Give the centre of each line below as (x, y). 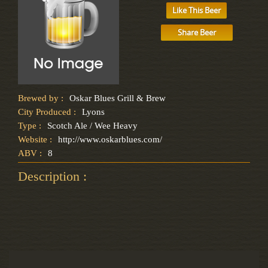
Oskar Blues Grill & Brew (118, 98)
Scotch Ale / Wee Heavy (92, 125)
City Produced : (47, 112)
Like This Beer (197, 10)
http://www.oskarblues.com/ (110, 139)
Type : (30, 125)
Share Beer (197, 32)
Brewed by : (41, 98)
